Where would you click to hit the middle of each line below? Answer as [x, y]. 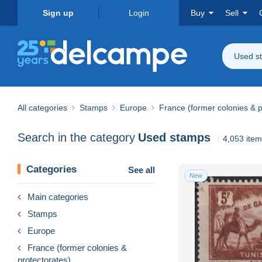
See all [142, 170]
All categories [42, 107]
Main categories [58, 196]
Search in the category [76, 138]
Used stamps [174, 138]
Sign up [58, 13]
